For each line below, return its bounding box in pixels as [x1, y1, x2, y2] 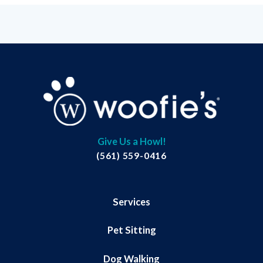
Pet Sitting [107, 224, 156, 236]
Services [113, 195, 150, 207]
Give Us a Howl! [97, 136, 166, 147]
